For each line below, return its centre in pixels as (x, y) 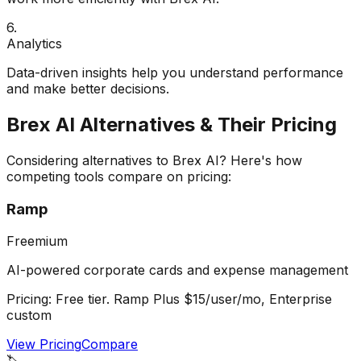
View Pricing (44, 344)
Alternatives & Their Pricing (206, 125)
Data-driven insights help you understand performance (175, 73)
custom (29, 315)
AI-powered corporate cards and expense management (177, 270)
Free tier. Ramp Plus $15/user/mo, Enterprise (194, 299)
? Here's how (261, 161)
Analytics (34, 44)
